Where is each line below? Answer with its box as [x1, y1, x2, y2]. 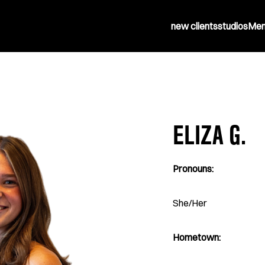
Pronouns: [173, 163, 214, 174]
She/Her [173, 197, 207, 209]
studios [218, 20, 248, 32]
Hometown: [173, 231, 221, 243]
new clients [171, 20, 218, 32]
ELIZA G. [173, 125, 246, 154]
